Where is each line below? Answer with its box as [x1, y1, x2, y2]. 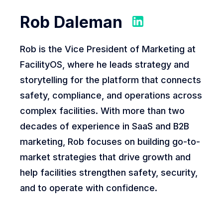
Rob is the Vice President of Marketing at [20, 43, 196, 54]
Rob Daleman [20, 12, 122, 32]
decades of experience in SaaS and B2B [20, 120, 189, 131]
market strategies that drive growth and [20, 151, 191, 162]
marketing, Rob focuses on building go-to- [20, 136, 200, 147]
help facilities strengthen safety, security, [20, 167, 198, 178]
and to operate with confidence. [20, 182, 157, 193]
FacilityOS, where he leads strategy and [20, 59, 189, 70]
